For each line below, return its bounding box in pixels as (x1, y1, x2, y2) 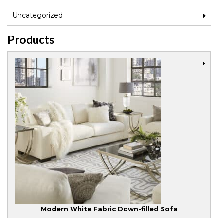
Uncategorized (12, 11, 63, 20)
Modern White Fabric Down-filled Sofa (40, 205, 178, 213)
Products (7, 33, 54, 47)
